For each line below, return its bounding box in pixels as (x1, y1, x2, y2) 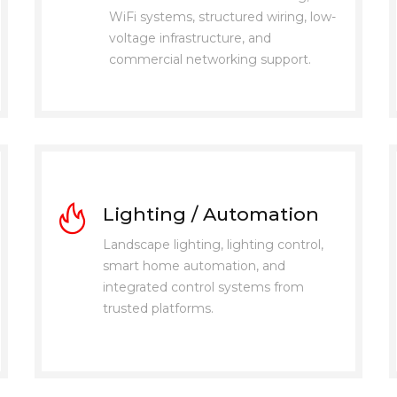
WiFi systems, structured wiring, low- (108, 8, 336, 25)
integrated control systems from (102, 279, 304, 296)
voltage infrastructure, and (108, 29, 271, 46)
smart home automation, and (102, 258, 285, 275)
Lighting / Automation (102, 203, 319, 226)
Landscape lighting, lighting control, (102, 237, 323, 253)
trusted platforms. (102, 300, 214, 317)
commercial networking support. (108, 51, 311, 67)
